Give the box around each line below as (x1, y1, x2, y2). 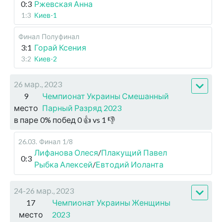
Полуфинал (42, 32, 79, 41)
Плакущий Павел (101, 148, 167, 158)
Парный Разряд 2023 (42, 103, 121, 113)
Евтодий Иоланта (96, 160, 164, 169)
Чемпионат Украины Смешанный (42, 91, 169, 101)
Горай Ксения (34, 43, 86, 53)
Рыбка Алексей (34, 160, 93, 169)
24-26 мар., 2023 (14, 186, 74, 196)
